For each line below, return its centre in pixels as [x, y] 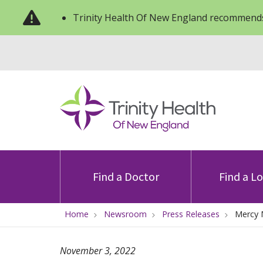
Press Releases [191, 214]
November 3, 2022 [98, 251]
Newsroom [125, 214]
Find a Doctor [126, 176]
